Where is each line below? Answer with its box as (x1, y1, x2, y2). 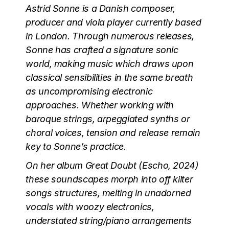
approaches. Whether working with (26, 99, 174, 110)
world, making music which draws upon (26, 58, 194, 69)
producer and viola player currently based (26, 16, 201, 28)
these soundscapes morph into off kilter (26, 173, 193, 185)
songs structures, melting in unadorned (26, 187, 191, 198)
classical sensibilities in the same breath (26, 72, 193, 83)
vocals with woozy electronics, (26, 201, 154, 212)
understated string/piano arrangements (26, 215, 192, 226)
